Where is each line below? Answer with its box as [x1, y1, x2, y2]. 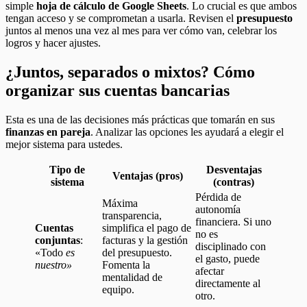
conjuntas [35, 234, 80, 246]
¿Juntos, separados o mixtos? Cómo [5, 62, 255, 81]
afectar [195, 265, 224, 277]
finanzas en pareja [5, 125, 90, 138]
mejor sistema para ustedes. [5, 138, 123, 150]
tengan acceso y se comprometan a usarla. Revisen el [5, 12, 236, 24]
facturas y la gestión [102, 234, 188, 246]
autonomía [195, 203, 241, 215]
